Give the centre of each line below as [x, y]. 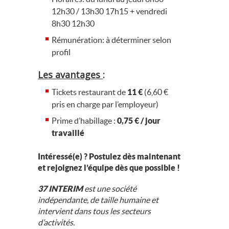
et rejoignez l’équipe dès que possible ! [109, 168]
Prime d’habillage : [84, 121]
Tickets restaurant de [89, 92]
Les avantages [70, 75]
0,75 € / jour [139, 121]
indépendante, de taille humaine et [98, 200]
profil [61, 52]
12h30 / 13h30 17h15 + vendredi [109, 11]
